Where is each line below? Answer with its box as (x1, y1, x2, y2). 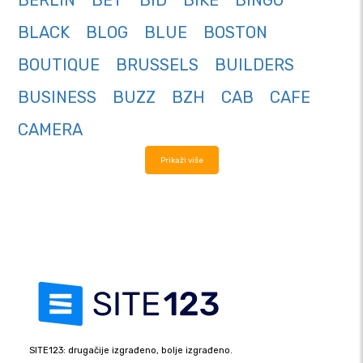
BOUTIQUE (18, 55, 100, 75)
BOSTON (203, 23, 267, 43)
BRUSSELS (116, 55, 199, 75)
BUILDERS (215, 55, 294, 75)
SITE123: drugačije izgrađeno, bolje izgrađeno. (29, 345, 233, 357)
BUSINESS (18, 88, 96, 108)
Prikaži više (160, 156, 203, 165)
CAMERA (18, 120, 83, 140)
